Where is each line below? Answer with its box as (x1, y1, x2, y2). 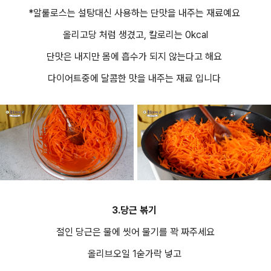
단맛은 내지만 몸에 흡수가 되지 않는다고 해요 (47, 51, 224, 62)
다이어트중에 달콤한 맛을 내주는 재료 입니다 (48, 73, 223, 84)
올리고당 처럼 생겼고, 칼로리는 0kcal (63, 29, 208, 41)
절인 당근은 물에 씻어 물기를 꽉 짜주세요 (56, 226, 215, 238)
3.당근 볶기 (112, 204, 159, 216)
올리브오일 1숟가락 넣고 (87, 247, 184, 260)
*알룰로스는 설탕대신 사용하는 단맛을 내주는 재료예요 (28, 7, 243, 19)
